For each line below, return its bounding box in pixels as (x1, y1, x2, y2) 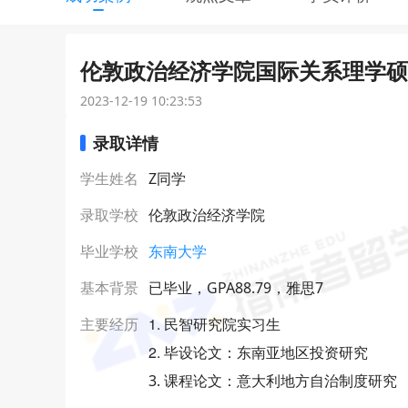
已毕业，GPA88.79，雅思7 (148, 278, 323, 298)
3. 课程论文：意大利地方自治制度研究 (148, 371, 397, 391)
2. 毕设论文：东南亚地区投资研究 (148, 342, 368, 362)
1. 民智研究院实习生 (148, 313, 280, 334)
